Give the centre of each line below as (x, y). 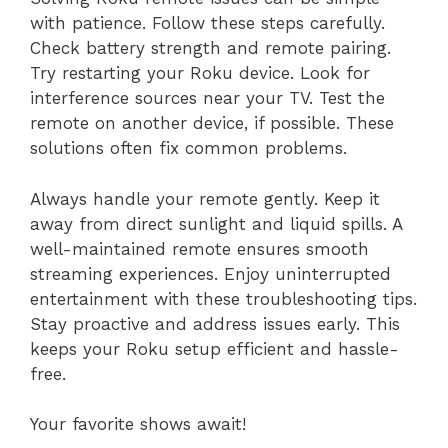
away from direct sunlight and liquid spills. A (216, 223)
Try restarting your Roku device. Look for (200, 73)
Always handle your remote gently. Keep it (205, 198)
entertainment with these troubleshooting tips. (223, 298)
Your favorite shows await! (138, 424)
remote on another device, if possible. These (212, 123)
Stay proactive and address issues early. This (215, 323)
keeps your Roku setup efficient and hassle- (214, 348)
